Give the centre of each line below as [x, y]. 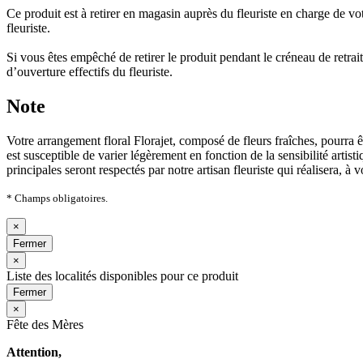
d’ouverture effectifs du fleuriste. [90, 72]
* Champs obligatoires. [57, 199]
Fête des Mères [45, 325]
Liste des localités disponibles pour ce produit [122, 276]
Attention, [34, 352]
